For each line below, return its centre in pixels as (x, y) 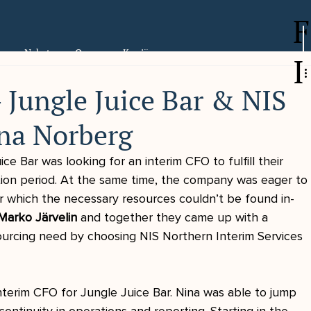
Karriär (137, 52)
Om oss (90, 52)
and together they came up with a (175, 217)
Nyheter (41, 52)
